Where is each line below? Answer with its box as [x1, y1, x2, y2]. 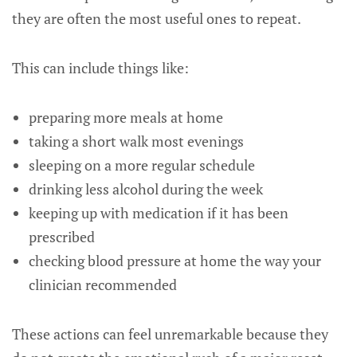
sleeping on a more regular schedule [28, 155, 255, 175]
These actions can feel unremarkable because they [12, 324, 328, 343]
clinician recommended [28, 275, 177, 294]
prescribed [28, 227, 95, 246]
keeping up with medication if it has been [28, 203, 288, 222]
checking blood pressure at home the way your [28, 251, 321, 270]
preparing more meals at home [28, 108, 223, 127]
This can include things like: [12, 58, 189, 77]
